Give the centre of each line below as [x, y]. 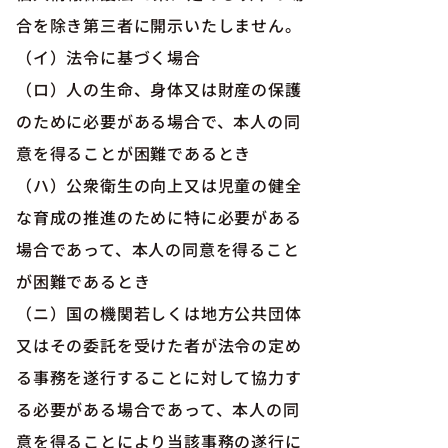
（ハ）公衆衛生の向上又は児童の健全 [159, 185]
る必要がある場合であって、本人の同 [158, 409]
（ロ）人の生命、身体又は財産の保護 [159, 89]
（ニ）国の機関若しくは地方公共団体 [159, 313]
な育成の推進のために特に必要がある [159, 217]
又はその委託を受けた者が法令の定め [159, 345]
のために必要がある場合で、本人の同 [158, 121]
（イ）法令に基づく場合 [108, 57]
